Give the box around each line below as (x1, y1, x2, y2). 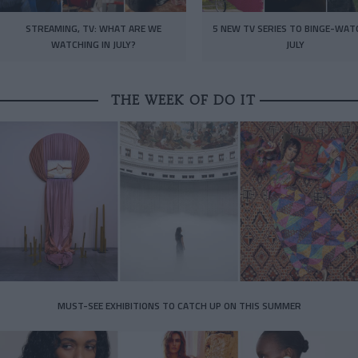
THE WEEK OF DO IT (110, 92, 256, 109)
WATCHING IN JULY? (50, 37, 136, 53)
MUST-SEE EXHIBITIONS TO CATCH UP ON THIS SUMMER (57, 297, 301, 313)
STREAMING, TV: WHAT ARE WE (25, 21, 161, 37)
